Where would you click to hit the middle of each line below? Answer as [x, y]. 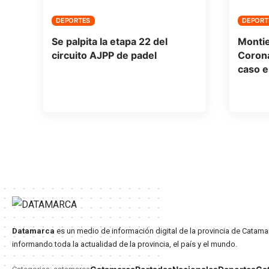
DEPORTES [73, 20]
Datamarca [33, 231]
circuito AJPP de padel [104, 56]
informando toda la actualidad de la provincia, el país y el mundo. [125, 244]
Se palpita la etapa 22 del [109, 42]
